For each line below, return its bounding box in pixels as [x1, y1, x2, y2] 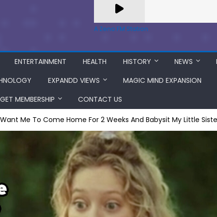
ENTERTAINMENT [15, 57, 66, 66]
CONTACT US [78, 94, 122, 104]
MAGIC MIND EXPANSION [123, 76, 201, 85]
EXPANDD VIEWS [48, 76, 100, 85]
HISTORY [123, 57, 151, 66]
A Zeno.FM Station [94, 25, 148, 33]
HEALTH [83, 57, 107, 66]
